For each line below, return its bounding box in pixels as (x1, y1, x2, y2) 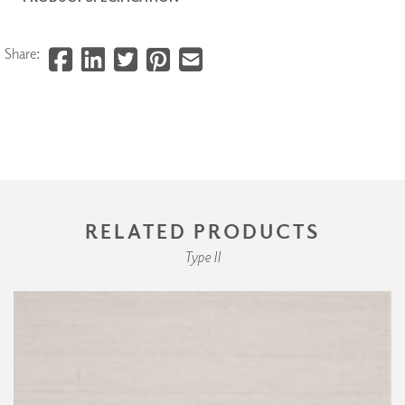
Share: (5, 44, 40, 63)
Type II (184, 248, 221, 267)
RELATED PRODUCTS (85, 218, 320, 244)
